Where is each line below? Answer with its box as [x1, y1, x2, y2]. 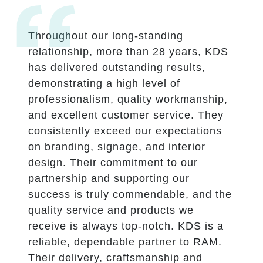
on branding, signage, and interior [28, 140, 205, 153]
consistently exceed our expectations [28, 124, 222, 137]
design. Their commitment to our [28, 156, 198, 168]
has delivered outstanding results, [28, 61, 205, 73]
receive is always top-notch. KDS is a [28, 220, 224, 232]
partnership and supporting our [28, 172, 190, 184]
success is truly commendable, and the [28, 188, 232, 200]
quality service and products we [28, 204, 194, 216]
